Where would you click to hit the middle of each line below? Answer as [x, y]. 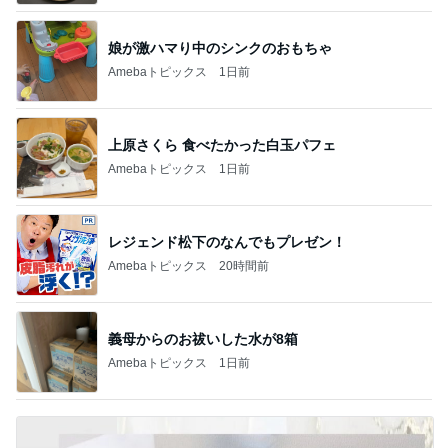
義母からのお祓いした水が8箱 [203, 339]
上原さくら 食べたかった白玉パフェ [222, 145]
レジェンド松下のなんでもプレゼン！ [227, 242]
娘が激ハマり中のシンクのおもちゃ [220, 48]
